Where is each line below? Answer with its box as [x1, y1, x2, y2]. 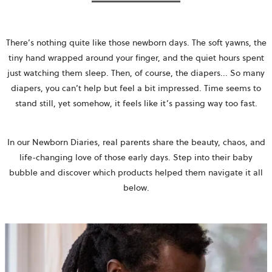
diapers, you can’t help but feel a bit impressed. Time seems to [11, 82, 261, 95]
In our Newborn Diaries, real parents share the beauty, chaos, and [7, 136, 265, 149]
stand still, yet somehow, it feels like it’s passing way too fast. [15, 97, 257, 110]
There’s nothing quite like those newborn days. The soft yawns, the [5, 36, 267, 49]
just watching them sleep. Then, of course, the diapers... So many [7, 67, 265, 80]
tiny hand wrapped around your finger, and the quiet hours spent [8, 52, 264, 64]
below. [123, 182, 149, 194]
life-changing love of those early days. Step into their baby [19, 151, 253, 164]
